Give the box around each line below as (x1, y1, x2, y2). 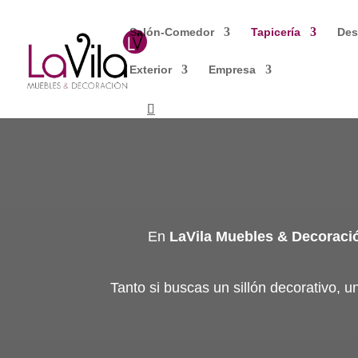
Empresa (209, 63, 256, 76)
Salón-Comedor (129, 26, 214, 38)
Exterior (129, 63, 172, 76)
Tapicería (251, 26, 300, 38)
